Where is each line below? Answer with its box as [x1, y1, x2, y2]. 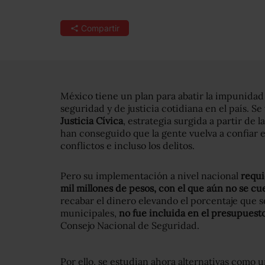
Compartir [80, 23, 119, 33]
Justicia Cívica [60, 115, 123, 127]
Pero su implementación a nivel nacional [60, 170, 241, 182]
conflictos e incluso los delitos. [60, 140, 195, 151]
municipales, [60, 207, 119, 219]
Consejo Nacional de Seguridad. [60, 219, 199, 231]
